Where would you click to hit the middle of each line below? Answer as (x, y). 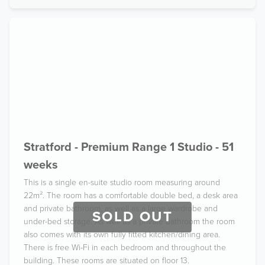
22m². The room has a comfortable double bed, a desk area (131, 195)
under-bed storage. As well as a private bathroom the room (129, 222)
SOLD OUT (132, 216)
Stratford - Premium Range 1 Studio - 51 (129, 147)
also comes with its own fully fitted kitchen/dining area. (122, 235)
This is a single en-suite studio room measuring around (122, 182)
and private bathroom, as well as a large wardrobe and (121, 209)
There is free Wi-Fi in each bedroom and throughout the (125, 248)
